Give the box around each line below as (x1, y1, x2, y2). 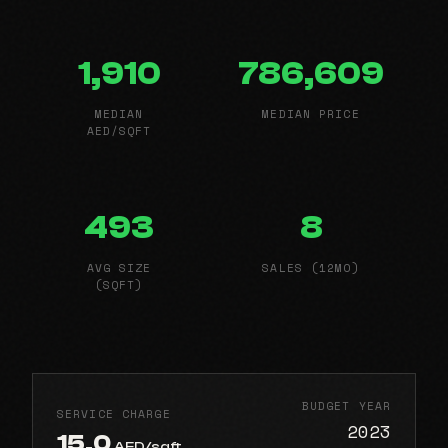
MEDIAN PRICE (262, 104, 360, 122)
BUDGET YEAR (301, 396, 391, 414)
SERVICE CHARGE (57, 405, 171, 423)
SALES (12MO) (262, 258, 360, 276)
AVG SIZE (86, 258, 152, 276)
